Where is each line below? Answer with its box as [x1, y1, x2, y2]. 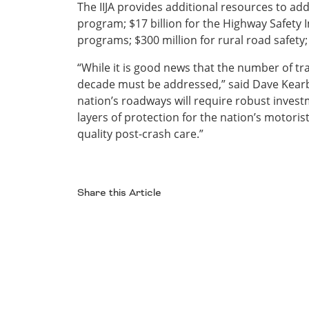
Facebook [104, 212, 152, 227]
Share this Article [77, 186, 161, 200]
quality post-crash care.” [77, 126, 203, 141]
